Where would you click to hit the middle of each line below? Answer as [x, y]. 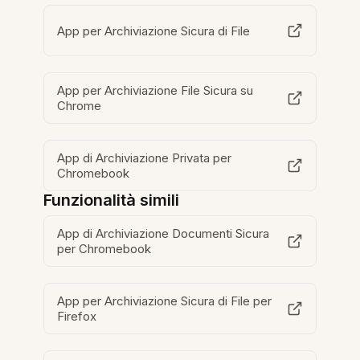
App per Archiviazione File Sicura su [155, 91]
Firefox [77, 317]
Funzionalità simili [112, 200]
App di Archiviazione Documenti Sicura [164, 234]
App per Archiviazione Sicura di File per [165, 301]
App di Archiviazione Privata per [145, 158]
